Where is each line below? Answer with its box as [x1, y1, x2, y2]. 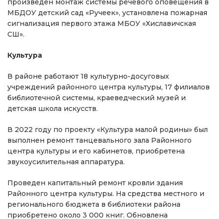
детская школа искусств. [7, 104, 98, 113]
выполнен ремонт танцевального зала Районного [7, 136, 192, 145]
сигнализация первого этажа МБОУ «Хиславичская [7, 19, 196, 28]
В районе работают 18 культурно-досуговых [7, 72, 169, 81]
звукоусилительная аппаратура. [7, 157, 125, 166]
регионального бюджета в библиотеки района [7, 200, 180, 209]
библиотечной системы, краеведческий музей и [7, 93, 186, 102]
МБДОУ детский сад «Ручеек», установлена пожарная [7, 8, 207, 17]
